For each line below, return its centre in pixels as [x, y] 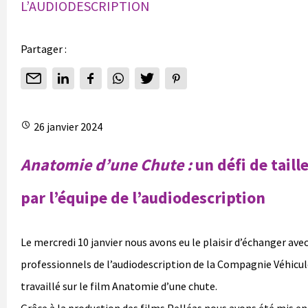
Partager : [44, 48]
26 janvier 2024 [67, 126]
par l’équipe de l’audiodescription [143, 197]
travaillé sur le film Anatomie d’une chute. [119, 286]
